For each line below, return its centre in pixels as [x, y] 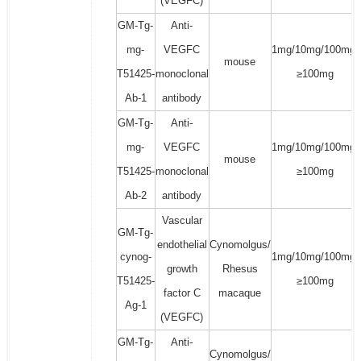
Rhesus [240, 269]
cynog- [135, 257]
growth [182, 269]
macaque [240, 293]
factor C [182, 293]
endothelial [182, 245]
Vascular [182, 221]
